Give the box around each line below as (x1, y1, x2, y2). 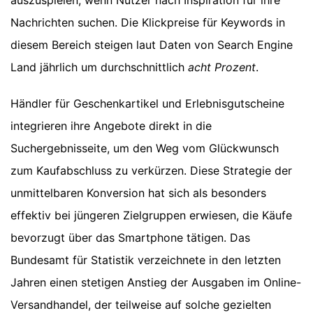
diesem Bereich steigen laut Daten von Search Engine (10, 38, 293, 52)
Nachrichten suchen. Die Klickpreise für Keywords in (10, 15, 285, 30)
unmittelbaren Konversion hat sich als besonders (10, 186, 266, 201)
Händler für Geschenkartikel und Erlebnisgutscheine (10, 96, 284, 111)
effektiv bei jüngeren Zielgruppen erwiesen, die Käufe (10, 208, 292, 223)
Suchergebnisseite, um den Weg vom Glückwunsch (10, 141, 279, 156)
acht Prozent (188, 60, 256, 75)
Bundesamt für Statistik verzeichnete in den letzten (10, 253, 281, 268)
